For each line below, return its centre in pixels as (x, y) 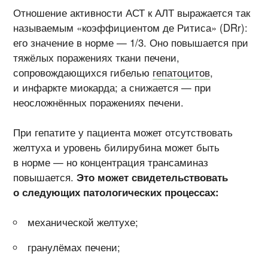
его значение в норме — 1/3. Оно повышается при (131, 42)
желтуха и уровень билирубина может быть (117, 147)
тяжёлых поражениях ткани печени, (97, 57)
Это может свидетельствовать (153, 177)
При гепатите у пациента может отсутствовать (123, 133)
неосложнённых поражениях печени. (99, 102)
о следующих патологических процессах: (116, 192)
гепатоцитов (182, 72)
